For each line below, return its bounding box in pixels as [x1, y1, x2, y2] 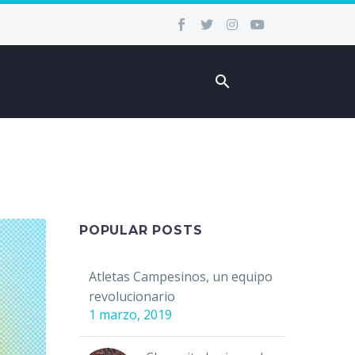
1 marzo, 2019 [89, 306, 172, 323]
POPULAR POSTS [79, 223, 203, 238]
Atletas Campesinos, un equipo [89, 268, 273, 285]
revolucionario [89, 288, 175, 305]
